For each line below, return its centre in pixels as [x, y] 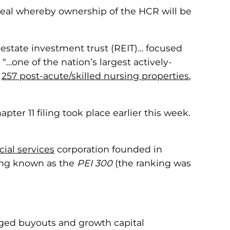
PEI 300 [95, 163]
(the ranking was [152, 163]
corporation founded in [108, 149]
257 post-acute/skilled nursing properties [95, 75]
